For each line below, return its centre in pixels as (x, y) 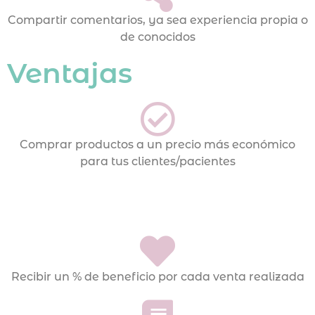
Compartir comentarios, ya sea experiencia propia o (157, 20)
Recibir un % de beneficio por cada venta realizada (157, 277)
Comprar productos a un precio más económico (157, 145)
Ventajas (70, 73)
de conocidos (157, 37)
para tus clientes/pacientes (157, 162)
